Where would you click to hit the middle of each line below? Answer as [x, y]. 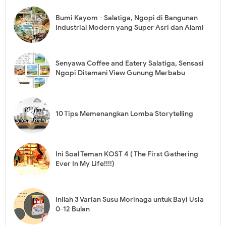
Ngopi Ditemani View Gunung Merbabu [120, 73]
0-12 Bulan [72, 209]
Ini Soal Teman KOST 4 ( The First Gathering [127, 154]
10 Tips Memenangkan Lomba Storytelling [124, 114]
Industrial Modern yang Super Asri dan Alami [129, 28]
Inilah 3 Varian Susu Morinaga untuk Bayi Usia [129, 200]
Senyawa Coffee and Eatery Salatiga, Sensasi [129, 64]
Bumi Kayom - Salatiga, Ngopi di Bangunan [126, 18]
